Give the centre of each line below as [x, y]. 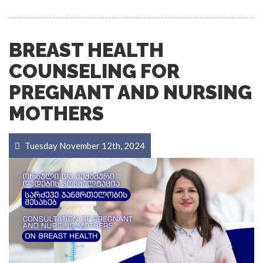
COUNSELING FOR [94, 71]
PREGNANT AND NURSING [130, 92]
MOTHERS [56, 113]
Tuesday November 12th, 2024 [84, 145]
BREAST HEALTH [86, 50]
